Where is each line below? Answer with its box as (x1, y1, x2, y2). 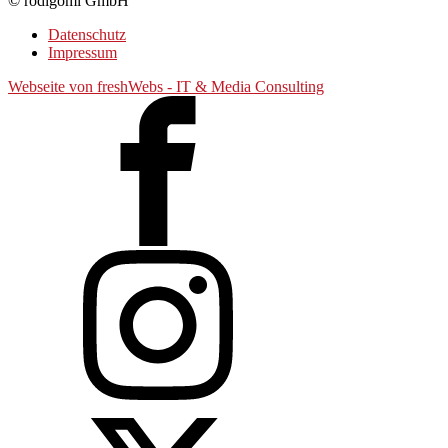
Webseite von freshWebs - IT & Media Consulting (8, 77, 324, 95)
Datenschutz (48, 25, 126, 43)
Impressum (48, 43, 117, 61)
